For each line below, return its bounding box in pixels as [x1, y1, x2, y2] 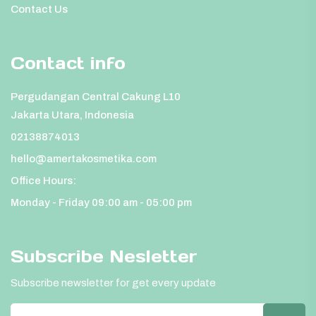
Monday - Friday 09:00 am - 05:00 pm [11, 196, 192, 208]
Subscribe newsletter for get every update [11, 276, 216, 288]
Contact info [11, 51, 126, 74]
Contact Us [11, 3, 68, 15]
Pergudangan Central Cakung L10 [11, 90, 181, 102]
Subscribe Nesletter [11, 245, 197, 267]
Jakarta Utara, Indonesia [11, 109, 134, 121]
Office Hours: [11, 174, 76, 186]
